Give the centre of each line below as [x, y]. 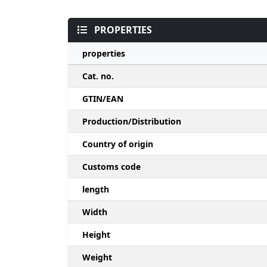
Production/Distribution [132, 122]
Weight [97, 257]
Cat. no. [98, 76]
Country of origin [118, 144]
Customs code [111, 167]
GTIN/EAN [103, 99]
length [96, 190]
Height [96, 235]
